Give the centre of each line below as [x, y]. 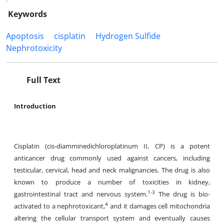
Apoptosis [25, 36]
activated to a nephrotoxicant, [60, 206]
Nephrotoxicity [34, 48]
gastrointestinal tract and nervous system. [81, 194]
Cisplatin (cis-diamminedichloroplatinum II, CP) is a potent [112, 146]
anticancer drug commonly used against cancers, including [112, 158]
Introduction [35, 106]
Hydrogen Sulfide [128, 36]
